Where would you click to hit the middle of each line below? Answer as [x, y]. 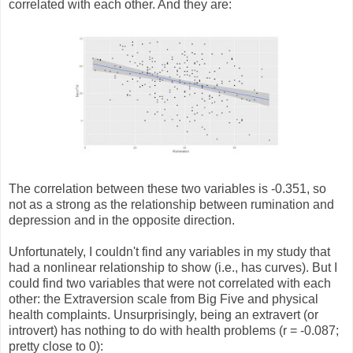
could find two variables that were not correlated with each [170, 283]
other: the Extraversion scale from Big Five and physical [163, 299]
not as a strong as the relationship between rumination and [171, 204]
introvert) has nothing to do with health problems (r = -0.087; [174, 330]
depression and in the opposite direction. [122, 220]
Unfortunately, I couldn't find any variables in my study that [169, 251]
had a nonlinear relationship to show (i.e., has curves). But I [173, 267]
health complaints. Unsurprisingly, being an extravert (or [163, 314]
